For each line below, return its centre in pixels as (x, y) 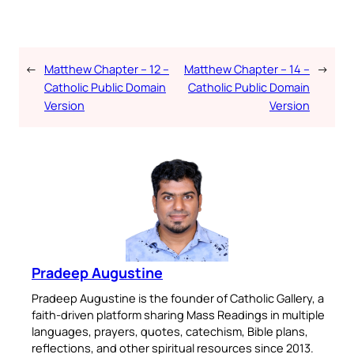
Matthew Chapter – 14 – (247, 68)
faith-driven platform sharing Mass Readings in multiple (178, 314)
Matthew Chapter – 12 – (107, 68)
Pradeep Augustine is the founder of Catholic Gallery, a (178, 298)
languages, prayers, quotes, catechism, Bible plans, (170, 331)
